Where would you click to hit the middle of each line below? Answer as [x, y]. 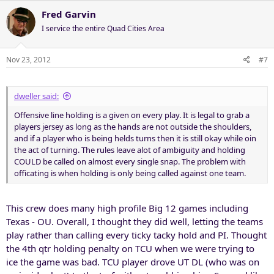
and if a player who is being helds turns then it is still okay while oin [135, 138]
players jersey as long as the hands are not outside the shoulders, [133, 126]
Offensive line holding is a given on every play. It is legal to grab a [132, 115]
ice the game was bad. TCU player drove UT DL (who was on [133, 262]
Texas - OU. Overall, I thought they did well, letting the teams [135, 221]
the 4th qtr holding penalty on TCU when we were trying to [130, 248]
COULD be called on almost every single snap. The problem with [130, 161]
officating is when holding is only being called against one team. [130, 173]
